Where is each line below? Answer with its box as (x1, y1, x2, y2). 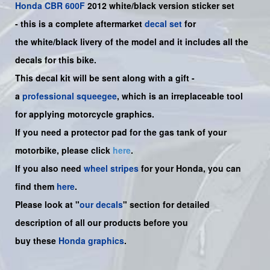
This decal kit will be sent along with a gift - (15, 72, 195, 84)
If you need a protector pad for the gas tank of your (15, 126, 227, 139)
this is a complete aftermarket (20, 17, 142, 30)
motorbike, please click (15, 144, 113, 157)
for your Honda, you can (139, 162, 241, 175)
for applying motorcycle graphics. (15, 108, 154, 121)
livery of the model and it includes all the (80, 36, 248, 48)
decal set (145, 17, 182, 30)
